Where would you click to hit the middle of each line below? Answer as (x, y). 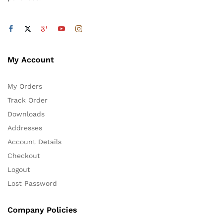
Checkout (24, 155)
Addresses (25, 128)
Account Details (34, 141)
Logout (19, 169)
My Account (31, 59)
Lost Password (32, 183)
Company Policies (42, 210)
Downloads (26, 114)
